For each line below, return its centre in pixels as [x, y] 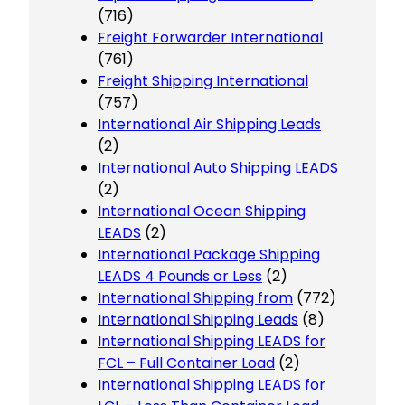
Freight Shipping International [203, 80]
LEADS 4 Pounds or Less [180, 276]
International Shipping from [195, 297]
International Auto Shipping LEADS [218, 167]
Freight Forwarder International [210, 37]
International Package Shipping [209, 254]
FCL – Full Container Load [186, 363]
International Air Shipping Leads [209, 124]
